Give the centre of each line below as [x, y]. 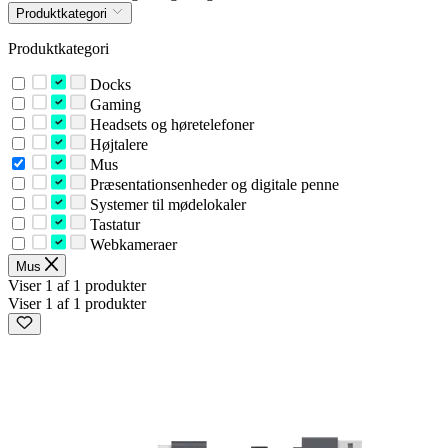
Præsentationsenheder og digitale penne [212, 185]
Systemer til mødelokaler [165, 205]
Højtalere [116, 145]
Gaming [113, 105]
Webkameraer [131, 245]
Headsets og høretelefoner [169, 125]
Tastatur [112, 225]
